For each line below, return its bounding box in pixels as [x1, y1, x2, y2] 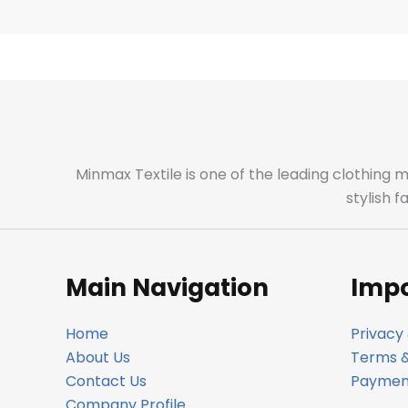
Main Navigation [66, 271, 269, 305]
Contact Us [66, 371, 147, 393]
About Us [66, 347, 130, 369]
